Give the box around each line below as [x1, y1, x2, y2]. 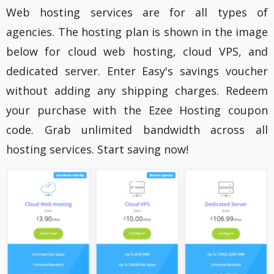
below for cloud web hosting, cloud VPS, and [6, 43, 268, 59]
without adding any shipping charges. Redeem [6, 83, 268, 98]
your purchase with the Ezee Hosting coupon [6, 102, 268, 117]
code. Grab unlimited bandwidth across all [6, 122, 268, 137]
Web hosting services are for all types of [6, 4, 268, 20]
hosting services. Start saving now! [6, 141, 188, 157]
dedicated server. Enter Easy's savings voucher [6, 63, 268, 78]
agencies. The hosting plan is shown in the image [6, 24, 268, 39]
